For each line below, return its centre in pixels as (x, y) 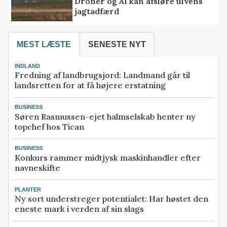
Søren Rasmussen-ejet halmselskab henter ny (105, 116)
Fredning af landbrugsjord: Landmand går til (102, 75)
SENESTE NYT (117, 45)
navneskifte (37, 167)
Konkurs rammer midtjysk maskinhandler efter (108, 157)
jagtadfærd (97, 11)
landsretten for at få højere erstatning (90, 85)
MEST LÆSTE (44, 45)
